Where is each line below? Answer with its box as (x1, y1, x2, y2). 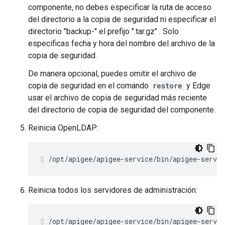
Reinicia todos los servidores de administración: (28, 185, 197, 195)
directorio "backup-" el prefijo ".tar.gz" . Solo (28, 27, 179, 36)
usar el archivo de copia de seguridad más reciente (28, 93, 207, 102)
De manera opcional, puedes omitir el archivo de (28, 69, 196, 78)
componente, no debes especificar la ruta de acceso (28, 3, 211, 12)
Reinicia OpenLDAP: (28, 123, 98, 133)
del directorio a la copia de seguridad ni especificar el (28, 15, 216, 24)
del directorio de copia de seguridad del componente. (28, 105, 215, 115)
